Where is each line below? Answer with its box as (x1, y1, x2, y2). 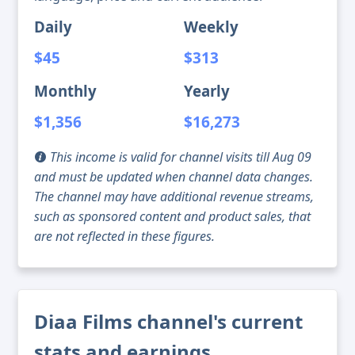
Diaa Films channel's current (34, 308, 303, 335)
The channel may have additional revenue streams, (34, 188, 314, 206)
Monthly (34, 81, 97, 101)
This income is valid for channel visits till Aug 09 (47, 148, 311, 166)
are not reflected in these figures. (34, 227, 215, 246)
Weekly (184, 17, 239, 37)
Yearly (184, 81, 230, 101)
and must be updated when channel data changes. (34, 168, 313, 186)
